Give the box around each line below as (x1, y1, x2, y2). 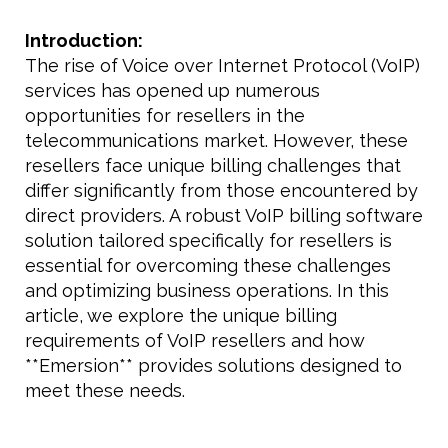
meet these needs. (25, 379, 185, 401)
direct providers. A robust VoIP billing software (25, 204, 423, 226)
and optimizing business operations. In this (25, 279, 389, 301)
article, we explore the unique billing (25, 304, 337, 326)
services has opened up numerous (25, 79, 320, 101)
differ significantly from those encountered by (25, 179, 418, 201)
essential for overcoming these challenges (25, 254, 391, 276)
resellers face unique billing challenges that (25, 154, 401, 176)
